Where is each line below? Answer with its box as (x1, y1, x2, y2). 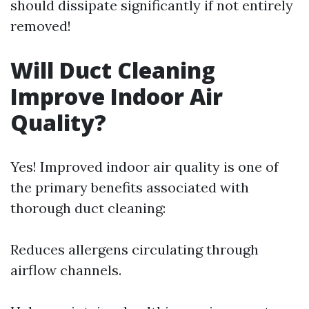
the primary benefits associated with (10, 179, 249, 196)
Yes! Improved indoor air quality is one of (10, 158, 279, 175)
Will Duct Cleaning (10, 55, 215, 85)
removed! (10, 17, 71, 34)
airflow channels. (10, 261, 121, 279)
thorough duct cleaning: (10, 199, 166, 217)
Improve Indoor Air (10, 81, 223, 111)
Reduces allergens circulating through (10, 241, 259, 258)
